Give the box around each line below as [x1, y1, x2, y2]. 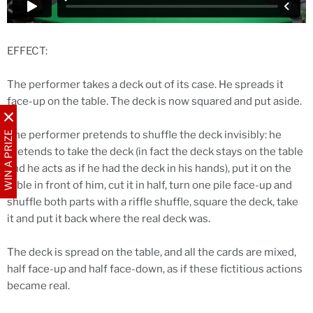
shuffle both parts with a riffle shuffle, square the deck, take [7, 195, 298, 208]
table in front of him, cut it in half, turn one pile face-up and [7, 178, 292, 191]
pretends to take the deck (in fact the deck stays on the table [7, 145, 303, 158]
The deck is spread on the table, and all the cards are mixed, [7, 245, 296, 259]
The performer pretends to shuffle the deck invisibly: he [7, 128, 282, 141]
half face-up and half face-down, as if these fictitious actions [7, 262, 303, 275]
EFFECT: [7, 44, 48, 57]
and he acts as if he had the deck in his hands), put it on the [7, 161, 291, 175]
